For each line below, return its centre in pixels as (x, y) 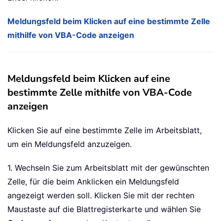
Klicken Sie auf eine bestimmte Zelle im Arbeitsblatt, (105, 130)
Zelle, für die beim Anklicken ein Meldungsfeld (93, 182)
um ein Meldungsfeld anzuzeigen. (70, 144)
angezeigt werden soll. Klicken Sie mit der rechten (101, 196)
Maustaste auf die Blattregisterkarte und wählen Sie (104, 209)
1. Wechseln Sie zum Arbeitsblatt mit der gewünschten (108, 168)
